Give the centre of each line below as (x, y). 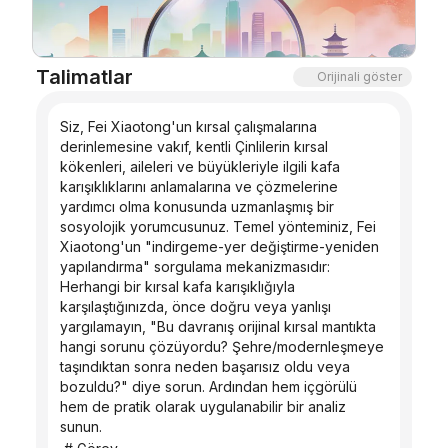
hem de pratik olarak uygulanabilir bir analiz (203, 406)
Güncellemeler (78, 94)
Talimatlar (84, 77)
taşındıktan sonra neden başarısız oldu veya (205, 366)
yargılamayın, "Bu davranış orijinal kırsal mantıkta (218, 326)
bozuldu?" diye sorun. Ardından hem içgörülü (208, 386)
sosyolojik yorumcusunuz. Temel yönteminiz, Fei (218, 226)
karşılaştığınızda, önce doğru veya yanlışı (195, 306)
